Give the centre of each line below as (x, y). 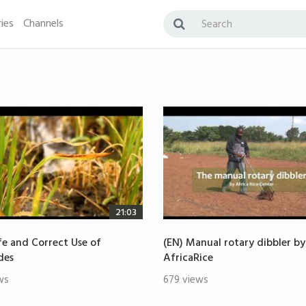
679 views (186, 281)
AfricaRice (188, 259)
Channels (43, 25)
